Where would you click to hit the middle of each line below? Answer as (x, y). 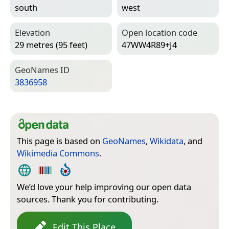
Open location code (159, 32)
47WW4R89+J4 (149, 44)
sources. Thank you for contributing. (88, 199)
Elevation (32, 32)
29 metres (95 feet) (51, 44)
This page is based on (60, 141)
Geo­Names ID (42, 70)
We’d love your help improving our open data (104, 187)
